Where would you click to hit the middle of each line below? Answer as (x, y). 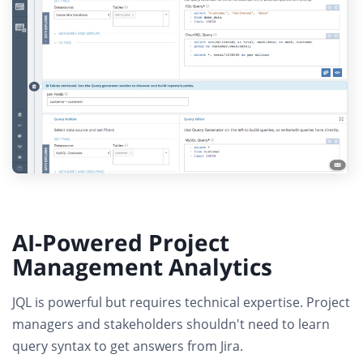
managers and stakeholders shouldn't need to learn (171, 325)
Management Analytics (142, 267)
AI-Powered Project (121, 243)
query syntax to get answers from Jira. (128, 346)
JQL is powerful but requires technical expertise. (159, 303)
